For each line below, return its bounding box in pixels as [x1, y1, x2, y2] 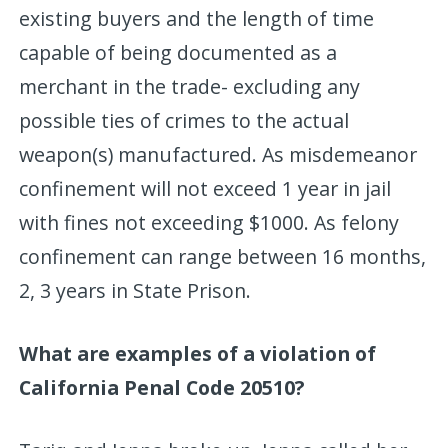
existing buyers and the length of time [19, 4, 375, 32]
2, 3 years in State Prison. [19, 276, 252, 304]
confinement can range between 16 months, [19, 242, 427, 270]
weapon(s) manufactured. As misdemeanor [19, 140, 418, 168]
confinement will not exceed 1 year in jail [19, 174, 392, 202]
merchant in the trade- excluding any [19, 72, 361, 100]
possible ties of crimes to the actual [19, 106, 350, 134]
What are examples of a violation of [19, 339, 377, 367]
